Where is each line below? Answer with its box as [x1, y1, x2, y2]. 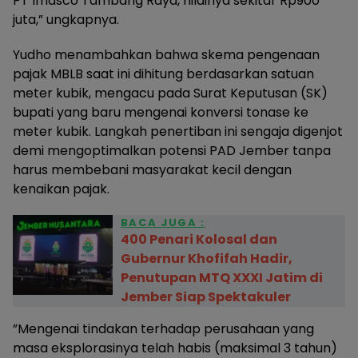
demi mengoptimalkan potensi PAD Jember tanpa [13, 141, 331, 160]
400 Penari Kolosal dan [120, 229, 277, 249]
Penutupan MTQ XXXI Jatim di [120, 268, 323, 287]
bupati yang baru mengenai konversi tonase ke [13, 102, 308, 121]
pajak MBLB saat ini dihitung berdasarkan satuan [13, 64, 314, 83]
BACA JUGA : [120, 214, 205, 230]
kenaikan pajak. [13, 179, 109, 198]
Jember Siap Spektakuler [120, 287, 291, 306]
